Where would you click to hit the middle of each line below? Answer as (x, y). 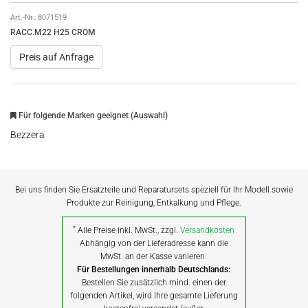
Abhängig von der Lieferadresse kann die (154, 243)
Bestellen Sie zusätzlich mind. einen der (154, 283)
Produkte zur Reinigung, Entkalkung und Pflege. (154, 203)
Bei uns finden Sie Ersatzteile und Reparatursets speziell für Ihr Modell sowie (154, 190)
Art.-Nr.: (24, 18)
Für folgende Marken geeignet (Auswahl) (92, 115)
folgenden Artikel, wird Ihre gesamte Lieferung (154, 296)
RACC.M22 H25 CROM (53, 32)
